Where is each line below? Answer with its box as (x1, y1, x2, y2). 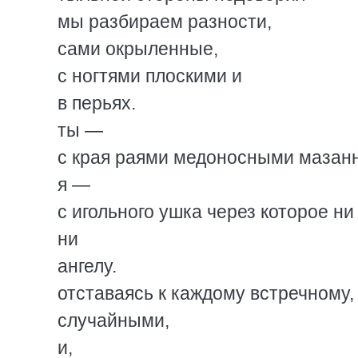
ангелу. (58, 256, 117, 276)
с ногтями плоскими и (58, 66, 242, 86)
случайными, (58, 310, 169, 331)
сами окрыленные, (58, 38, 218, 59)
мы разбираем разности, (58, 11, 272, 32)
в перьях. (58, 93, 136, 113)
